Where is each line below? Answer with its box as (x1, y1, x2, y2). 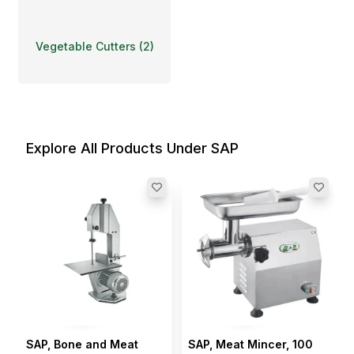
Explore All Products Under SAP (26, 140, 239, 157)
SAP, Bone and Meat (26, 337, 138, 351)
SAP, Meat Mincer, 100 (188, 337, 313, 351)
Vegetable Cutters (35, 39, 136, 53)
